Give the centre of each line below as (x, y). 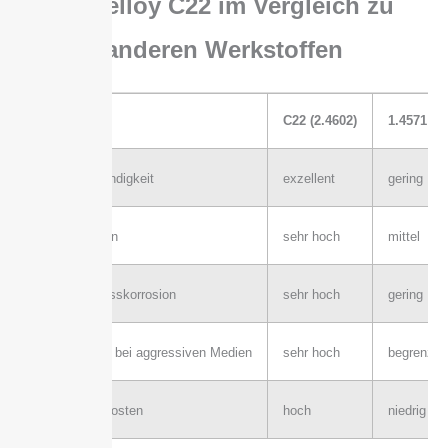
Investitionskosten (90, 411)
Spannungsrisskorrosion (106, 295)
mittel (404, 237)
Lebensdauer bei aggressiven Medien (144, 353)
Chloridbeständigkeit (95, 179)
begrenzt (413, 353)
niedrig (407, 411)
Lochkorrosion (77, 237)
